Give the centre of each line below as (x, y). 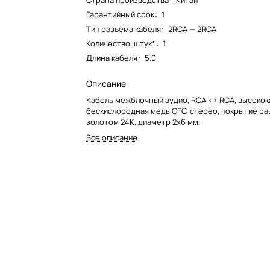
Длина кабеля (112, 58)
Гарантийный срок (121, 14)
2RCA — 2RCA (193, 29)
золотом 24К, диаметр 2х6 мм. (143, 122)
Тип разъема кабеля (124, 29)
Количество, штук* (121, 43)
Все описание (112, 137)
